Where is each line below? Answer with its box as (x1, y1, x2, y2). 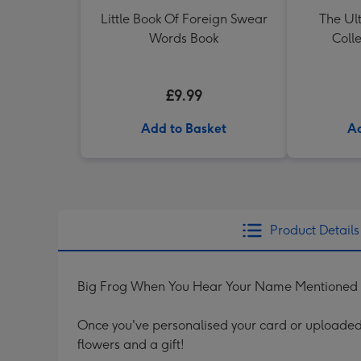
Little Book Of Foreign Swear (100, 11, 268, 27)
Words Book (149, 31, 218, 46)
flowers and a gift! (77, 337, 185, 352)
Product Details (269, 222, 359, 238)
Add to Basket (141, 121, 226, 136)
